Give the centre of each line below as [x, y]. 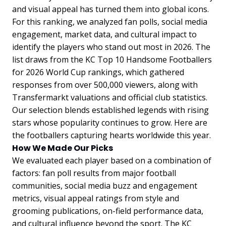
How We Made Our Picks [63, 148]
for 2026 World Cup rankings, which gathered [98, 72]
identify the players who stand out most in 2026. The [111, 47]
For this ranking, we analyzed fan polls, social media [110, 22]
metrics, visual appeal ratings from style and [96, 199]
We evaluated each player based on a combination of [112, 161]
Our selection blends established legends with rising [110, 110]
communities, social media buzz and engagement [105, 186]
